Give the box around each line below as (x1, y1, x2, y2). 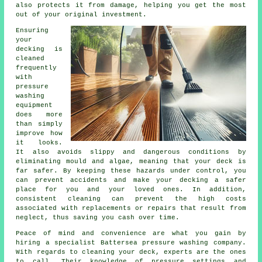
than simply (16, 120, 63, 127)
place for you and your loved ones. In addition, (16, 185, 246, 193)
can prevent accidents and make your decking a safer (16, 176, 246, 184)
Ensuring (16, 26, 49, 34)
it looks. (16, 139, 63, 146)
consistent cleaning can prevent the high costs (16, 195, 246, 202)
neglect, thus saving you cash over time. (16, 213, 180, 221)
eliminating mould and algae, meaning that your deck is (16, 157, 246, 165)
